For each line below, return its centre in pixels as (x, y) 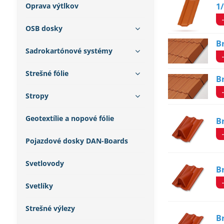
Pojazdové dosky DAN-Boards (76, 141)
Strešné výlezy (50, 208)
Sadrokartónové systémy (69, 51)
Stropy (37, 96)
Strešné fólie (47, 73)
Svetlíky (39, 186)
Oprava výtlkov (52, 6)
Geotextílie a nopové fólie (69, 118)
